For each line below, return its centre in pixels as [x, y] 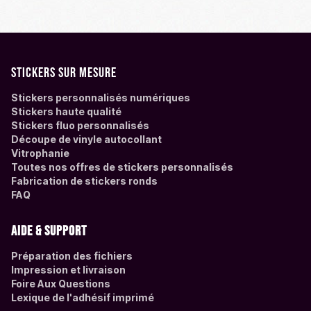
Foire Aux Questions [61, 284]
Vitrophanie [40, 153]
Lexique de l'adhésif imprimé [83, 298]
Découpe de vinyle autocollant [86, 140]
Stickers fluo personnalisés [80, 126]
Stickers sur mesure [64, 73]
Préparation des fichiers [72, 256]
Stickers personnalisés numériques [101, 98]
